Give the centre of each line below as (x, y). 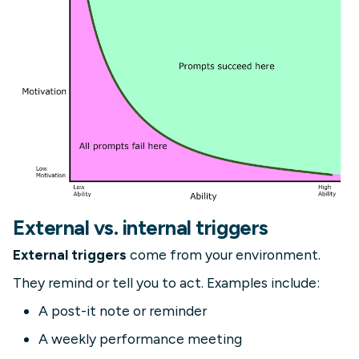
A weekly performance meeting (140, 339)
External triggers (70, 255)
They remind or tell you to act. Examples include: (166, 283)
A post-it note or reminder (123, 311)
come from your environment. (224, 255)
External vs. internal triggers (141, 228)
